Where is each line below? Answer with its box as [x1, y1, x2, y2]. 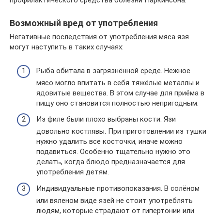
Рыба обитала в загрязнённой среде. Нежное [36, 66, 190, 75]
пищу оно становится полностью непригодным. [36, 98, 199, 108]
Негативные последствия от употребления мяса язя [10, 32, 189, 41]
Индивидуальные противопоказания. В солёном [36, 184, 200, 193]
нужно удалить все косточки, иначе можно [36, 137, 183, 146]
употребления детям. [36, 168, 109, 176]
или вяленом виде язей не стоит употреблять [36, 196, 193, 205]
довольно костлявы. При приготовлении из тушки [36, 127, 206, 136]
